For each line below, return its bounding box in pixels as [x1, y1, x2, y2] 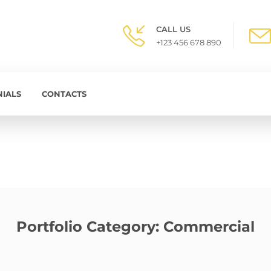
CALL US [156, 24, 191, 34]
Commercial [163, 218, 255, 235]
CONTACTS [42, 89, 87, 99]
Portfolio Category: [16, 218, 163, 235]
